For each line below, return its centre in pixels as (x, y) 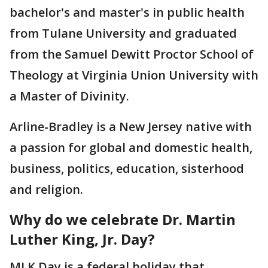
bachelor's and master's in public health (127, 12)
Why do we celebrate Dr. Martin (123, 219)
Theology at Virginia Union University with (134, 75)
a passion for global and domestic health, (131, 147)
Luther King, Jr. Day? (82, 239)
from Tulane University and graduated (123, 33)
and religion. (46, 189)
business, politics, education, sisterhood (127, 168)
